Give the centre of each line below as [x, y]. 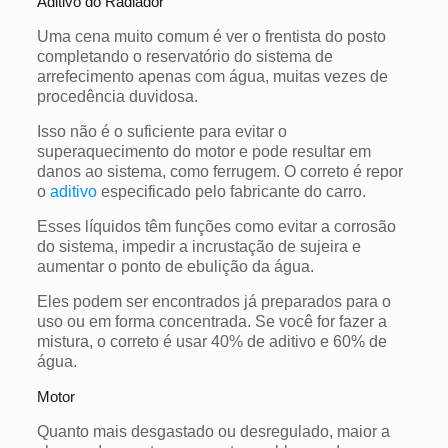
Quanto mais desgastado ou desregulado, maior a [213, 431]
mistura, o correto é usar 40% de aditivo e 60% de [211, 341]
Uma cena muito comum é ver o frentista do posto [211, 36]
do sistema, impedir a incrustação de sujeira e [198, 246]
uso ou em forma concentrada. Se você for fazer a [211, 321]
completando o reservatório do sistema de [184, 56]
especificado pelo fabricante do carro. [231, 191]
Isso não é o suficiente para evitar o [161, 131]
